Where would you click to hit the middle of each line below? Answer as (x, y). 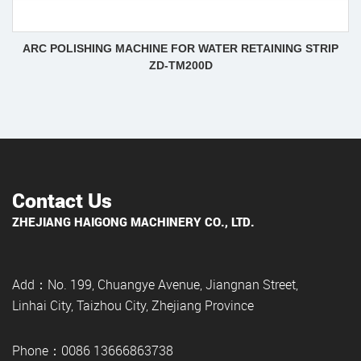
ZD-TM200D (180, 65)
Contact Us (62, 200)
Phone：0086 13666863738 (93, 351)
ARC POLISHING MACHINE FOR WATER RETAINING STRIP (180, 48)
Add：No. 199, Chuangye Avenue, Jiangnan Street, (155, 284)
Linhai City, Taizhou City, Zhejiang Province (133, 305)
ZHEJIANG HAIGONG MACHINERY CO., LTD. (133, 222)
